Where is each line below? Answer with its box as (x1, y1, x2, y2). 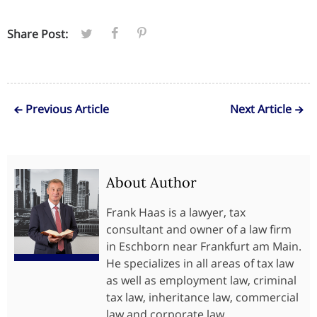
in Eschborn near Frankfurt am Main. (106, 238, 301, 254)
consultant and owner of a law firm (106, 221, 292, 237)
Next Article (230, 100, 292, 117)
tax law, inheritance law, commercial (106, 289, 299, 305)
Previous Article (25, 100, 109, 117)
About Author (106, 173, 197, 191)
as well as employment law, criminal (106, 272, 296, 288)
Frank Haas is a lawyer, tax (106, 204, 246, 220)
